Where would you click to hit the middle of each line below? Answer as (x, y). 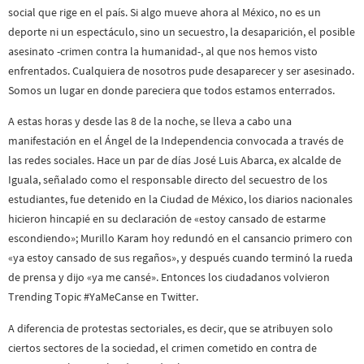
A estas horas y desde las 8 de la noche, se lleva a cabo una (150, 121)
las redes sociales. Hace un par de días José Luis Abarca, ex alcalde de (175, 160)
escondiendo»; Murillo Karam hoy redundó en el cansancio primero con (180, 238)
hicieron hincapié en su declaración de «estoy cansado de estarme (167, 219)
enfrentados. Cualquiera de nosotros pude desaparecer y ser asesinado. (181, 71)
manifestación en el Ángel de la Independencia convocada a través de (176, 141)
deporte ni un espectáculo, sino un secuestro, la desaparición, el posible (182, 32)
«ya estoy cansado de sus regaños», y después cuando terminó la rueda (180, 258)
